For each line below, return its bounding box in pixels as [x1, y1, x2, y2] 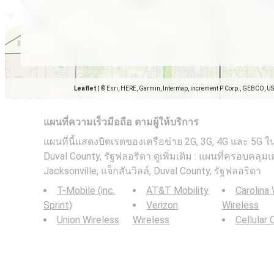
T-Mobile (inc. [57, 185, 115, 196]
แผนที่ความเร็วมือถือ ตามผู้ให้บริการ [43, 116, 199, 128]
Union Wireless [57, 214, 119, 226]
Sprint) [43, 199, 72, 211]
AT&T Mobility [146, 185, 209, 196]
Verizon [146, 199, 179, 211]
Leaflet [74, 85, 97, 92]
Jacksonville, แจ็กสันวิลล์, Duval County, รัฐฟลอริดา [43, 165, 261, 177]
